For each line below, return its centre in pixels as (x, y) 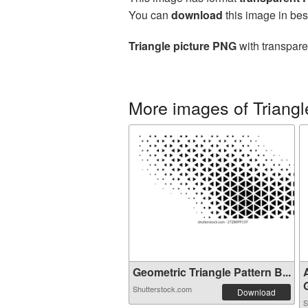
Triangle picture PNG (183, 46)
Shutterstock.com (162, 289)
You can (150, 15)
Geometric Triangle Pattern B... (212, 272)
